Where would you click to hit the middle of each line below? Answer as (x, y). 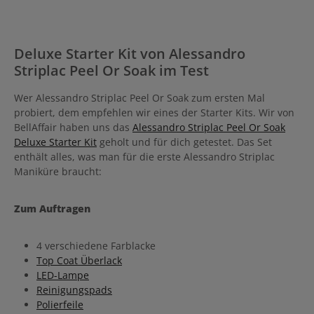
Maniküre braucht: (58, 171)
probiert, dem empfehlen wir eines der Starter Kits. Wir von (154, 112)
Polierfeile (60, 305)
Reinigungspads (74, 290)
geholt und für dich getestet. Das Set (184, 142)
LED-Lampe (63, 275)
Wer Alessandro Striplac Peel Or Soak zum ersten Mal (139, 98)
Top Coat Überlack (79, 260)
